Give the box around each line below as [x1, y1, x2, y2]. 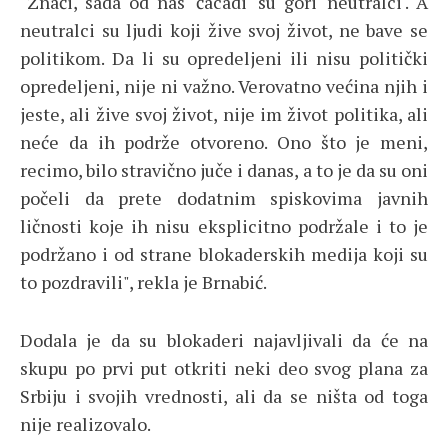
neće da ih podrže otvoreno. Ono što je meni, [20, 129, 428, 154]
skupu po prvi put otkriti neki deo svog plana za [20, 355, 428, 380]
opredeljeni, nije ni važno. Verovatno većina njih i [20, 73, 428, 98]
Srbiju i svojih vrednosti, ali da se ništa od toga [20, 383, 428, 408]
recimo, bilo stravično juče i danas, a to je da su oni [20, 157, 428, 182]
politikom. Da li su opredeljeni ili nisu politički [20, 45, 428, 70]
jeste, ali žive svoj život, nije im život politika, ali [20, 101, 428, 126]
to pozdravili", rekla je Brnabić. [20, 269, 267, 294]
